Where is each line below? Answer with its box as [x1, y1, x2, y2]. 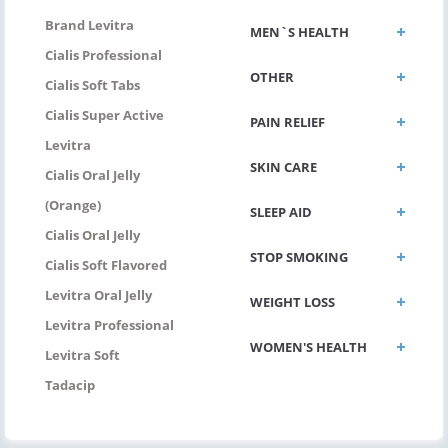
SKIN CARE [250, 157, 317, 176]
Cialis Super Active [45, 105, 164, 124]
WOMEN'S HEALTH [250, 337, 367, 356]
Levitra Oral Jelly [45, 285, 152, 304]
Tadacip [45, 375, 95, 394]
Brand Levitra [45, 15, 134, 34]
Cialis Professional [45, 45, 162, 64]
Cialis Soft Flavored [45, 255, 167, 274]
